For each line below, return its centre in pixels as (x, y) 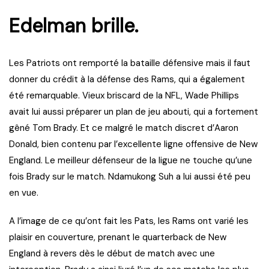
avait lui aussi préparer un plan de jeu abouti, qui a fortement (134, 112)
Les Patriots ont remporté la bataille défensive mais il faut (130, 63)
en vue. (25, 193)
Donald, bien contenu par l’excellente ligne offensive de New (133, 144)
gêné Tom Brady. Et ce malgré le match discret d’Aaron (124, 128)
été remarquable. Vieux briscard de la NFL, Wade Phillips (124, 96)
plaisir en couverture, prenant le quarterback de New (118, 237)
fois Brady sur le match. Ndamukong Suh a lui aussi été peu (130, 177)
